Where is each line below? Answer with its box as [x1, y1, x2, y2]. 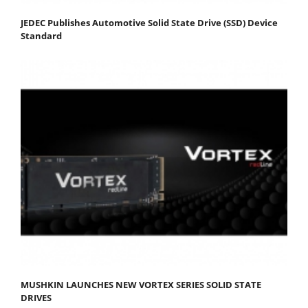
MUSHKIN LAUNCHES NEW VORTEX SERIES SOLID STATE [21, 278, 261, 291]
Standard [21, 30, 62, 43]
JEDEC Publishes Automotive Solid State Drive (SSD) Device [21, 16, 278, 30]
